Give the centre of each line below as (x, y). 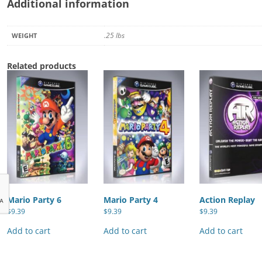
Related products (41, 66)
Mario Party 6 (34, 200)
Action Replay (227, 200)
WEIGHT (24, 36)
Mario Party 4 (130, 200)
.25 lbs (114, 36)
